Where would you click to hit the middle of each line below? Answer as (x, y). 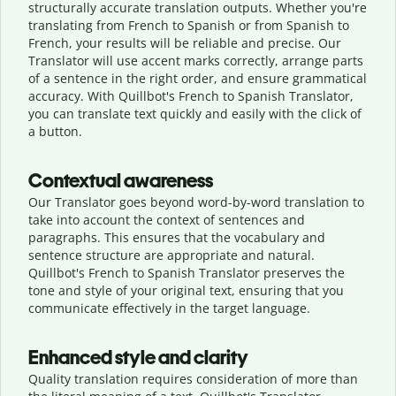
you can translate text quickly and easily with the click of (195, 113)
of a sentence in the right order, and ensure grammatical (198, 78)
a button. (55, 131)
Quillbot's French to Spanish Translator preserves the (187, 272)
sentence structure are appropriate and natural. (171, 255)
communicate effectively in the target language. (169, 308)
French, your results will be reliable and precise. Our (185, 42)
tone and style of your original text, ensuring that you (186, 290)
